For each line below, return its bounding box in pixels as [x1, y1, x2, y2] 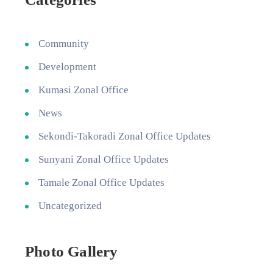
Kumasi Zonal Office [38, 84, 129, 96]
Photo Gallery [25, 243, 118, 260]
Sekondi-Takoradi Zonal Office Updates [38, 130, 211, 142]
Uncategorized [38, 200, 102, 211]
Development [38, 61, 96, 73]
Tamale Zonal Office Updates [38, 177, 165, 188]
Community [38, 38, 89, 49]
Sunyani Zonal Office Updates [38, 154, 169, 165]
